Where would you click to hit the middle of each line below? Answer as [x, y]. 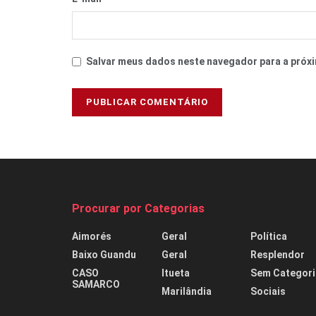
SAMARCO [96, 285]
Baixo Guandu [104, 255]
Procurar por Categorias [138, 209]
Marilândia [186, 292]
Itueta [175, 273]
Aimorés [92, 237]
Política [269, 237]
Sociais [268, 292]
